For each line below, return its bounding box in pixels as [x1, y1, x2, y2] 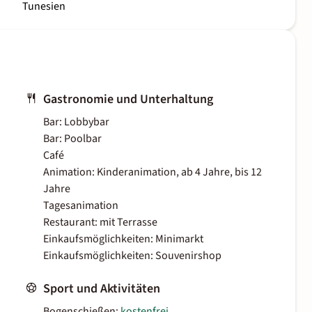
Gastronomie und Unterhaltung [43, 91, 213, 109]
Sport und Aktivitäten [43, 280, 160, 298]
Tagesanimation [43, 198, 118, 214]
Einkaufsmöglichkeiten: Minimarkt [43, 231, 203, 247]
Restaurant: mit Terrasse [43, 214, 157, 231]
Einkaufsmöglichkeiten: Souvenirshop [43, 248, 221, 264]
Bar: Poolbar [43, 131, 102, 147]
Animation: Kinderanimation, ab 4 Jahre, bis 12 [43, 164, 262, 180]
